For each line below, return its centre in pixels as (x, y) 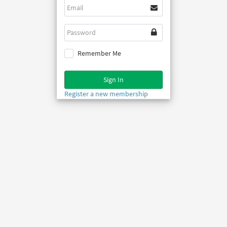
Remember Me (99, 53)
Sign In (113, 80)
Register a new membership (106, 94)
